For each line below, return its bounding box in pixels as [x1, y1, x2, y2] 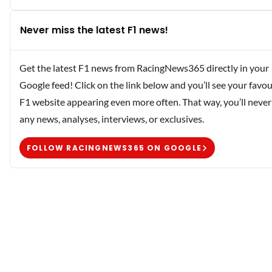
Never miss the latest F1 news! [20, 23, 168, 38]
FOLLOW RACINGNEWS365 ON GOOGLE [27, 142, 202, 153]
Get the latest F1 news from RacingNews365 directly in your [19, 62, 269, 74]
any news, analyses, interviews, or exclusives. [19, 113, 204, 125]
